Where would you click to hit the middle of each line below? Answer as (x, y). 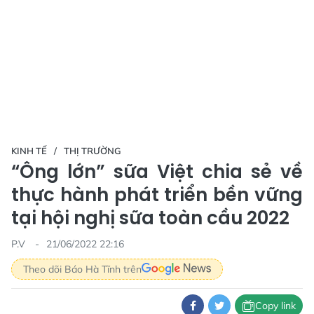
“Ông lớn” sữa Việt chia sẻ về (157, 172)
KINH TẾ (29, 151)
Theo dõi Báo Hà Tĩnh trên (82, 269)
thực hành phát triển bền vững (157, 195)
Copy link (275, 305)
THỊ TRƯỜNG (93, 151)
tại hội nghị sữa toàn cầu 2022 (150, 218)
